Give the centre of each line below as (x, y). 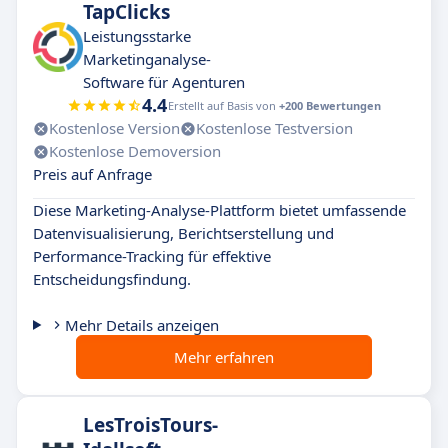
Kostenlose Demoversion (135, 151)
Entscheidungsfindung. (112, 279)
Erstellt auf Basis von (223, 105)
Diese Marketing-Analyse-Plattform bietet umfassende (219, 210)
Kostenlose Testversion (274, 128)
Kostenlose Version (114, 128)
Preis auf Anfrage (92, 174)
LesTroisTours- (150, 425)
